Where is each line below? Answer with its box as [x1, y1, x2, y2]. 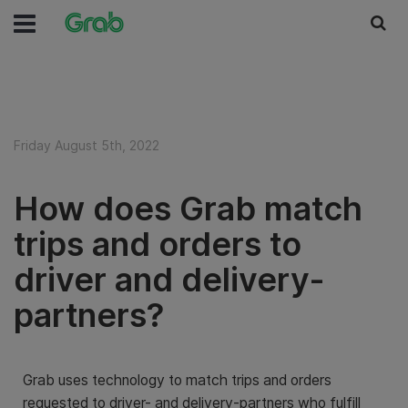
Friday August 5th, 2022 [14, 138, 159, 153]
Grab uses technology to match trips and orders [23, 372, 331, 389]
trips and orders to [14, 224, 301, 264]
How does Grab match [14, 189, 362, 229]
